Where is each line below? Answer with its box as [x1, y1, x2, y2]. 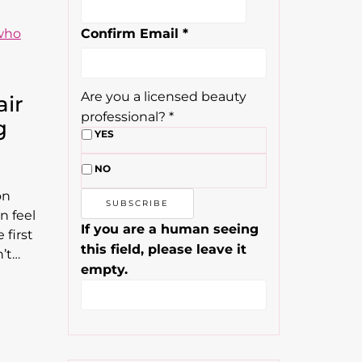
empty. [80, 262, 128, 277]
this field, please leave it [80, 242, 246, 257]
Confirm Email [80, 26, 183, 41]
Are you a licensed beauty [80, 89, 246, 104]
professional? [80, 109, 169, 124]
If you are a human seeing [80, 221, 259, 237]
